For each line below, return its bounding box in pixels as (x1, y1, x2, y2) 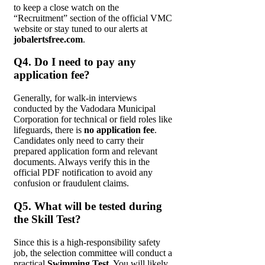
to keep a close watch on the (14, 2, 119, 12)
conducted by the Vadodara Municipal (14, 104, 156, 114)
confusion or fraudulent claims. (14, 178, 129, 189)
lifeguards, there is (14, 125, 84, 135)
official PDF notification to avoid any (14, 167, 153, 178)
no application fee (84, 125, 154, 135)
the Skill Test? (14, 212, 81, 225)
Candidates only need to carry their (14, 135, 144, 146)
